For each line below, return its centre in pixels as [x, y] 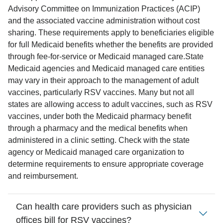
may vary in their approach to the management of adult [103, 80]
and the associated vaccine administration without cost [104, 21]
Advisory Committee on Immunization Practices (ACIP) [104, 9]
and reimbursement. [43, 176]
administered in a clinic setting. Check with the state [99, 140]
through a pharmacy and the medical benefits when [98, 128]
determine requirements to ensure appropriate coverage [106, 164]
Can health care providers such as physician [104, 207]
